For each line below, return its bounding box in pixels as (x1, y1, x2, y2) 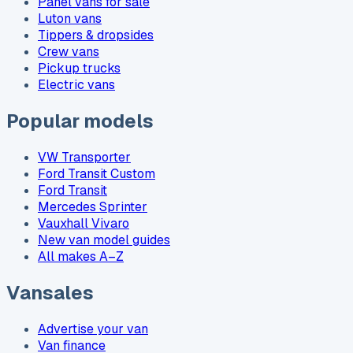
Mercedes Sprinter (38, 198, 147, 215)
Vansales (6, 280, 94, 305)
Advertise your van (38, 320, 148, 337)
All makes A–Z (38, 247, 124, 265)
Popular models (6, 108, 154, 133)
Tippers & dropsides (38, 26, 154, 43)
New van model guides (38, 231, 170, 248)
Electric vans (38, 76, 115, 93)
